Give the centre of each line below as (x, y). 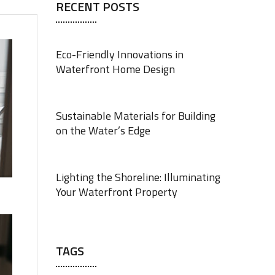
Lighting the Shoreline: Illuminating (138, 177)
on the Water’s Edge (103, 130)
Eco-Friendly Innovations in (120, 54)
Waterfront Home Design (115, 69)
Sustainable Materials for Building (136, 116)
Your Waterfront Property (117, 192)
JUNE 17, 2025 (80, 212)
